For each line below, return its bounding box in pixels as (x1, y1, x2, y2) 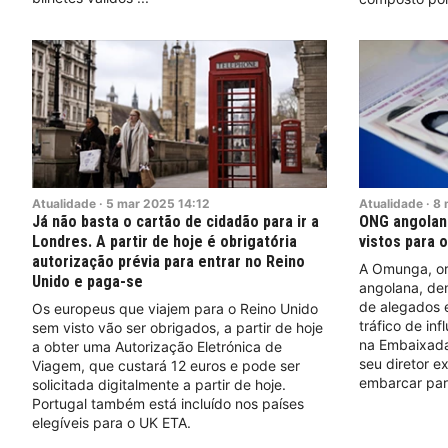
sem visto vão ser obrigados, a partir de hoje (32, 318, 323, 336)
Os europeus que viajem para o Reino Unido (32, 299, 318, 317)
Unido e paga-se (32, 271, 143, 291)
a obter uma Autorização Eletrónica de (32, 337, 282, 355)
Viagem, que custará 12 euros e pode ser (32, 356, 300, 374)
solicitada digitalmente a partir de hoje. (32, 375, 286, 393)
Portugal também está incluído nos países (32, 394, 304, 412)
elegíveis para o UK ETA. (32, 413, 191, 431)
